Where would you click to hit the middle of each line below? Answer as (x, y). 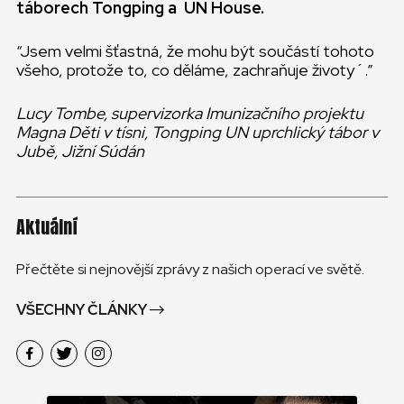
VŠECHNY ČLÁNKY (82, 310)
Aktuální (47, 227)
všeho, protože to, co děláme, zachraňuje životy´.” (195, 70)
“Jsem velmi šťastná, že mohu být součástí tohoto (195, 51)
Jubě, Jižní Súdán (80, 151)
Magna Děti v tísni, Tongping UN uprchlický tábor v (197, 132)
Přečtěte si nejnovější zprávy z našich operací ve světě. (190, 269)
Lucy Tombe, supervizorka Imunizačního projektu (190, 113)
